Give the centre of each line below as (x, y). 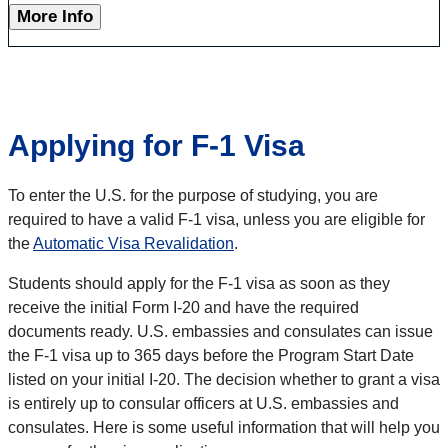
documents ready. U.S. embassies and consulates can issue (220, 332)
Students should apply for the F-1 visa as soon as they (199, 284)
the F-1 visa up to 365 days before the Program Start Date (211, 356)
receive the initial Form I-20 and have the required (183, 308)
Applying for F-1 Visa (156, 146)
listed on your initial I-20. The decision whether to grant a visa (224, 380)
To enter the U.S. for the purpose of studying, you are (193, 196)
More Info (55, 17)
